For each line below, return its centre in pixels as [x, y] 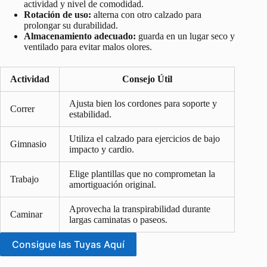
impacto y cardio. [102, 150]
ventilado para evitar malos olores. [88, 47]
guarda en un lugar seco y [185, 36]
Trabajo [24, 179]
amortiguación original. [113, 185]
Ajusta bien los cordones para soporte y [143, 104]
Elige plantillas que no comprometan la [142, 174]
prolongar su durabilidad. [71, 26]
